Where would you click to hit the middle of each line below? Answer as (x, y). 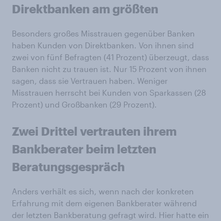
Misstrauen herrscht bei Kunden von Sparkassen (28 (109, 92)
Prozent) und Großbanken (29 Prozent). (84, 104)
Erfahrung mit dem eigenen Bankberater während (104, 203)
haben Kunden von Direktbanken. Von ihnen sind (103, 45)
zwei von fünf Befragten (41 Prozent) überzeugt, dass (110, 57)
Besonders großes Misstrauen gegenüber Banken (103, 33)
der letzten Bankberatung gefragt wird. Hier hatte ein (110, 215)
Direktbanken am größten (85, 9)
